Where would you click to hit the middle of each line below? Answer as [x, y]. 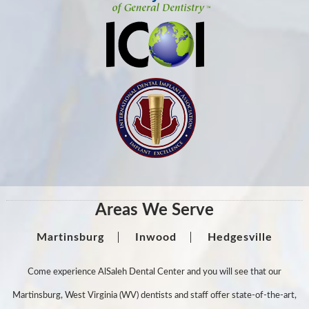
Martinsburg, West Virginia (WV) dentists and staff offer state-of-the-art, [154, 296]
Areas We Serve [154, 211]
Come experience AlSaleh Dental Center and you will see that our [154, 272]
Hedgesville [240, 238]
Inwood [156, 238]
